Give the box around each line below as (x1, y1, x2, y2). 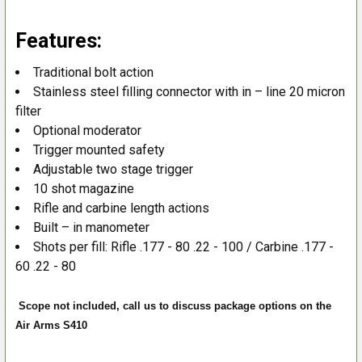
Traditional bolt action (33, 64, 154, 80)
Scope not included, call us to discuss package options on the (19, 299, 331, 312)
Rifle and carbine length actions (33, 200, 209, 216)
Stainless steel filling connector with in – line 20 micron (33, 83, 345, 99)
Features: (15, 28, 102, 53)
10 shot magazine (33, 180, 134, 196)
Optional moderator (33, 122, 141, 138)
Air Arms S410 (15, 318, 87, 331)
